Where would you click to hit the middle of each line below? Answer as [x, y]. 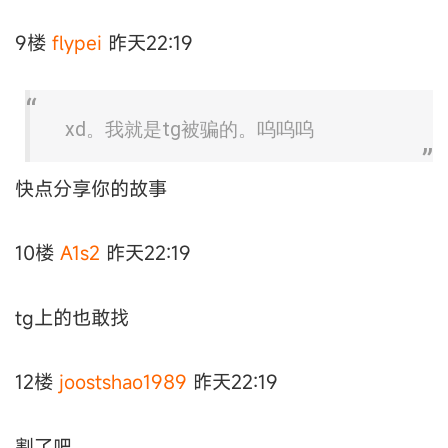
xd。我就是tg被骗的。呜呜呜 [189, 130]
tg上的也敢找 [72, 317]
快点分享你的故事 [91, 189]
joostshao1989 [123, 382]
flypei [77, 42]
